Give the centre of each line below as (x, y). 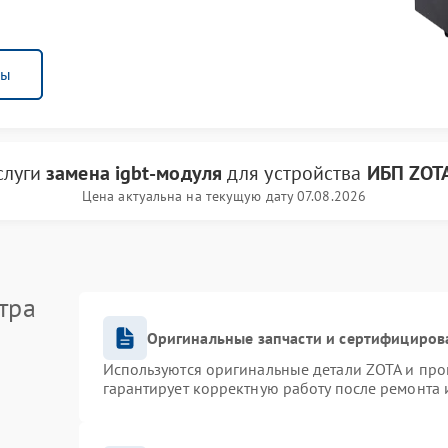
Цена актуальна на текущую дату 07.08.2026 (224, 196)
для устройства (294, 173)
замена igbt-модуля (134, 173)
